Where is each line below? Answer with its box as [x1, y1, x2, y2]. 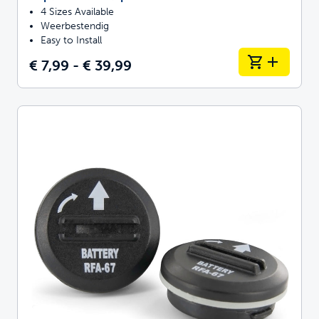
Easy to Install [41, 33, 102, 46]
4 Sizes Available [41, 5, 114, 18]
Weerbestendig [41, 19, 109, 32]
